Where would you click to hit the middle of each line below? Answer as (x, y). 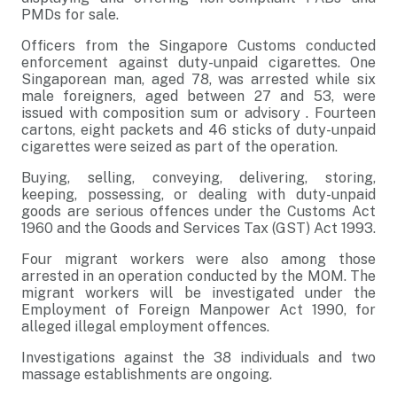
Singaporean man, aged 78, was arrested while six (198, 79)
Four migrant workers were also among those (198, 259)
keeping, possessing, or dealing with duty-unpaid (198, 195)
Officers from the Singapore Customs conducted (198, 46)
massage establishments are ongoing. (147, 374)
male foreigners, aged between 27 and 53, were (198, 96)
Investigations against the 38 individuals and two (198, 358)
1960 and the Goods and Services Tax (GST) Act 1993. (198, 228)
